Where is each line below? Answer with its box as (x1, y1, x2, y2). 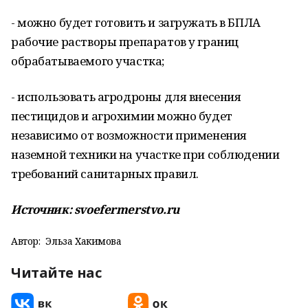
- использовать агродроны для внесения (11, 89, 241, 104)
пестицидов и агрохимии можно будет (11, 108, 232, 124)
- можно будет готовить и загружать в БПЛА (11, 14, 261, 30)
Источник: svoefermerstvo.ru (11, 201, 179, 217)
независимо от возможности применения (11, 127, 247, 143)
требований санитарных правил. (11, 166, 199, 181)
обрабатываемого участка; (11, 53, 164, 69)
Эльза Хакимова (45, 234, 122, 247)
